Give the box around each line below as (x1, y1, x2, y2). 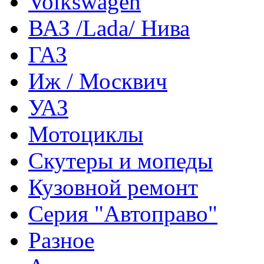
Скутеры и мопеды (28, 148, 213, 173)
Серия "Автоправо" (28, 201, 217, 226)
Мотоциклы (28, 121, 143, 147)
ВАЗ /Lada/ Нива (28, 15, 190, 41)
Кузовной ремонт (28, 174, 198, 200)
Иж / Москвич (28, 68, 167, 94)
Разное (28, 227, 94, 253)
